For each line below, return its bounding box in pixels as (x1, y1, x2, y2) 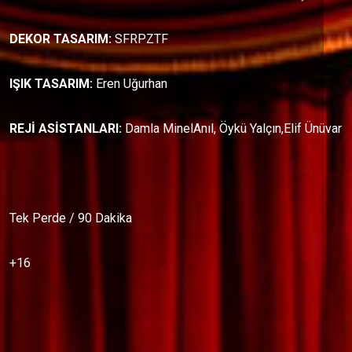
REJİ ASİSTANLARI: (9, 121, 125, 137)
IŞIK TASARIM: (9, 76, 96, 92)
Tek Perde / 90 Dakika (9, 211, 132, 226)
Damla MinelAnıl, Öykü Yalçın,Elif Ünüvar (125, 121, 342, 137)
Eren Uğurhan (96, 76, 167, 92)
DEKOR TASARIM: (9, 31, 115, 47)
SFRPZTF (115, 31, 168, 47)
